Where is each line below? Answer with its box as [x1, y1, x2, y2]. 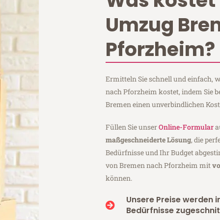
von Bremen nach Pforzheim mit [106, 160, 213, 170]
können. [106, 173, 133, 183]
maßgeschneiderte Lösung [106, 135, 192, 144]
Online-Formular [159, 122, 214, 132]
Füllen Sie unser [106, 122, 159, 132]
